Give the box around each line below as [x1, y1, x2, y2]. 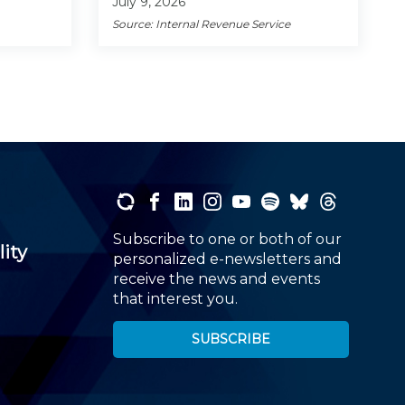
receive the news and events [112, 269, 320, 287]
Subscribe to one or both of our [112, 230, 342, 248]
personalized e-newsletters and [112, 250, 342, 268]
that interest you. [112, 289, 238, 307]
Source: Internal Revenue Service [111, 16, 290, 31]
